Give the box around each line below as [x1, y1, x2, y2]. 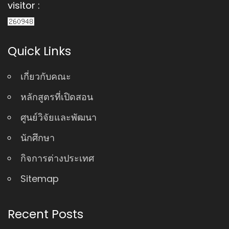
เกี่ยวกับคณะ [20, 70, 71, 83]
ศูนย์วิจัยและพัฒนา [20, 110, 97, 124]
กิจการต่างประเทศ [20, 151, 94, 165]
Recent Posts [8, 205, 83, 222]
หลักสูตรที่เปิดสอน [20, 90, 93, 103]
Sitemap [20, 172, 59, 185]
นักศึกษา [20, 131, 55, 144]
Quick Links [8, 42, 71, 59]
